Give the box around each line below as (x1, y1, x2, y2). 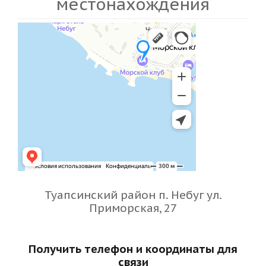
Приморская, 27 (89, 201, 177, 215)
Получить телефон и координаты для (28, 242, 237, 256)
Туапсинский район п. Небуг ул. (44, 188, 222, 202)
